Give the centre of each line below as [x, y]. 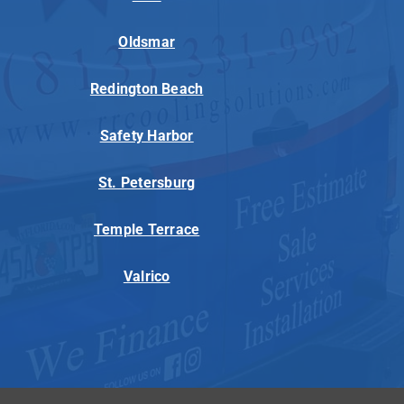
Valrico [147, 277]
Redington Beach [147, 89]
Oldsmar [147, 42]
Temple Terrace [147, 230]
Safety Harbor [147, 136]
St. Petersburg [147, 183]
